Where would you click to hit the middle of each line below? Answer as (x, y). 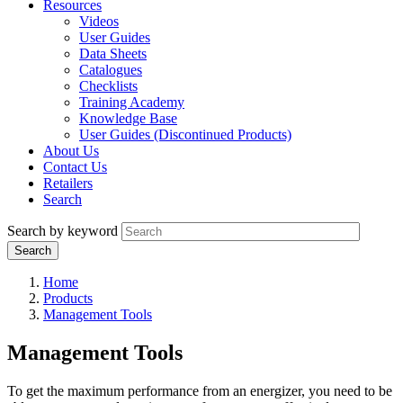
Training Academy (132, 103)
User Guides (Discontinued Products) (185, 135)
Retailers (68, 184)
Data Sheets (113, 54)
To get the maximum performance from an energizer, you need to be (200, 391)
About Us (71, 151)
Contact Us (75, 167)
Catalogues (111, 70)
